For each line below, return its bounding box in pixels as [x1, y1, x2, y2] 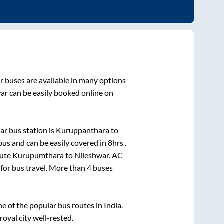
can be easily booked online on [7, 88, 113, 98]
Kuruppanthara [56, 125, 109, 135]
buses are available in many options [3, 75, 126, 85]
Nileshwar [74, 150, 109, 160]
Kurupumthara [12, 150, 64, 160]
